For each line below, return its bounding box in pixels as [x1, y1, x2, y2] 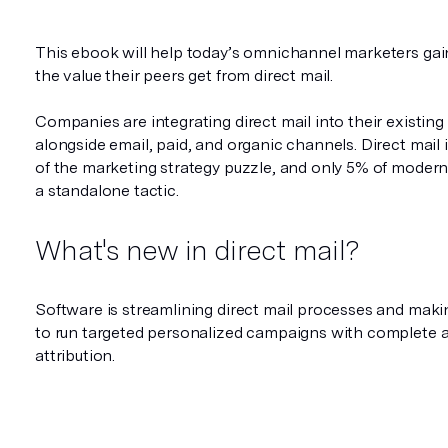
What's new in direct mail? [35, 232, 360, 267]
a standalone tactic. [35, 180, 179, 200]
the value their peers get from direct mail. [35, 65, 334, 85]
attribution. [35, 345, 116, 365]
